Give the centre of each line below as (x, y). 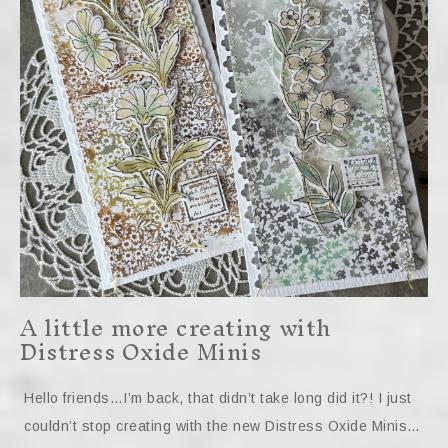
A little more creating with (175, 328)
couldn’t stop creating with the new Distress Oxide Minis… (222, 426)
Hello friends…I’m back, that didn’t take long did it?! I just (218, 398)
